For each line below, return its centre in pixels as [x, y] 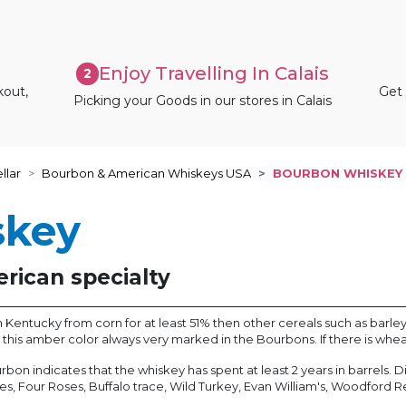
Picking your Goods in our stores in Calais [203, 100]
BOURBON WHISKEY [338, 174]
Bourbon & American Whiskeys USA [146, 174]
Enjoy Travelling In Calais [214, 73]
